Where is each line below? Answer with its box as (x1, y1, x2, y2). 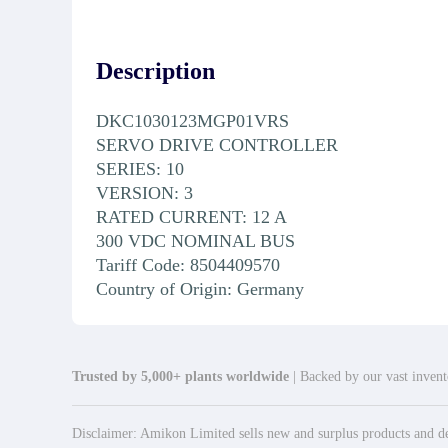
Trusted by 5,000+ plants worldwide (72, 368, 289, 384)
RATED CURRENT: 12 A (96, 206, 287, 227)
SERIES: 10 (96, 158, 184, 179)
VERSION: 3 (96, 182, 193, 203)
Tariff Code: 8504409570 (96, 254, 280, 275)
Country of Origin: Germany (96, 278, 304, 299)
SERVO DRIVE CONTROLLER (96, 134, 338, 155)
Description (96, 57, 215, 84)
